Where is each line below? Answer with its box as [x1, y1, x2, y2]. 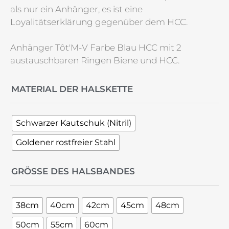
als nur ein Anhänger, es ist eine [10, 4, 143, 14]
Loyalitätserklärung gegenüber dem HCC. [10, 16, 188, 27]
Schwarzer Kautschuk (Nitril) [16, 118, 131, 128]
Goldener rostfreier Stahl [16, 137, 116, 147]
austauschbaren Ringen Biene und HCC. [10, 55, 179, 66]
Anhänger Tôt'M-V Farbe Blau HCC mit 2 [10, 42, 181, 53]
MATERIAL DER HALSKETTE [11, 83, 133, 94]
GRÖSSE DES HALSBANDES [11, 166, 129, 176]
